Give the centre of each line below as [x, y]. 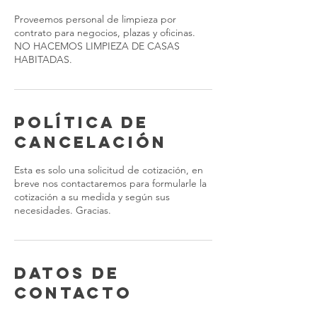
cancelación [91, 142]
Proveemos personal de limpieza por [95, 19]
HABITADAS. [43, 59]
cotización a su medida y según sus [92, 197]
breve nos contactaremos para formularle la [110, 183]
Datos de [67, 273]
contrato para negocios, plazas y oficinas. [105, 33]
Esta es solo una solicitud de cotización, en [109, 170]
